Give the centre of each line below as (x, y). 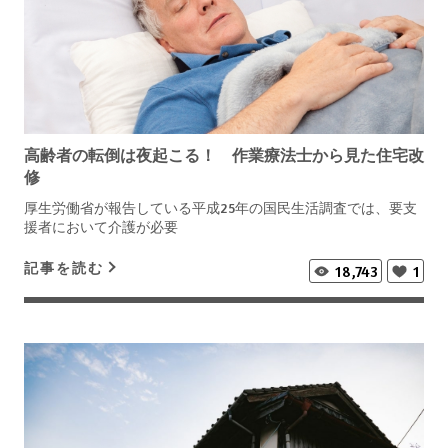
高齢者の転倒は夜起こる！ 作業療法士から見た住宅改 (224, 154)
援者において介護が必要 (101, 226)
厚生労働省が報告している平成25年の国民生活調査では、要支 (220, 207)
